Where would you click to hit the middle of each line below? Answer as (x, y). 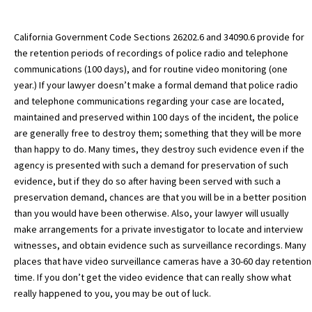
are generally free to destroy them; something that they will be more (158, 133)
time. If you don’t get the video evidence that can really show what (153, 278)
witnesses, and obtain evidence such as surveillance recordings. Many (160, 245)
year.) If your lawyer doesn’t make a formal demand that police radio (156, 85)
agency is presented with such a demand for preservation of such (151, 165)
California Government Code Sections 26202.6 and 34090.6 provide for (159, 37)
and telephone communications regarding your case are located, (149, 101)
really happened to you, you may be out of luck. (112, 294)
